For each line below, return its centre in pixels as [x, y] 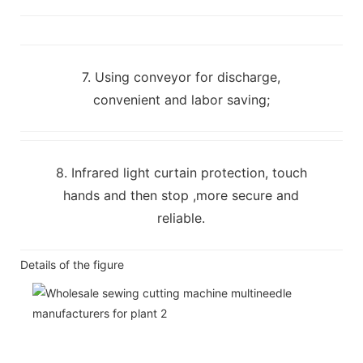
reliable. [181, 218]
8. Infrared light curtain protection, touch [181, 172]
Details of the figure [72, 264]
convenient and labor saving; [181, 99]
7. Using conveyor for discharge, [181, 77]
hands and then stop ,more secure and [181, 195]
